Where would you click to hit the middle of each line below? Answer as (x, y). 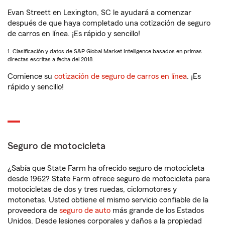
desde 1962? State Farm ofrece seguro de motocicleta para (109, 179)
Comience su (31, 76)
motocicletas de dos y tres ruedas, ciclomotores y (92, 189)
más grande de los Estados (157, 210)
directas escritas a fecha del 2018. (51, 59)
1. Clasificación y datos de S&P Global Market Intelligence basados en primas (105, 51)
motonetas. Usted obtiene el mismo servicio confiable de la (108, 200)
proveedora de (33, 210)
